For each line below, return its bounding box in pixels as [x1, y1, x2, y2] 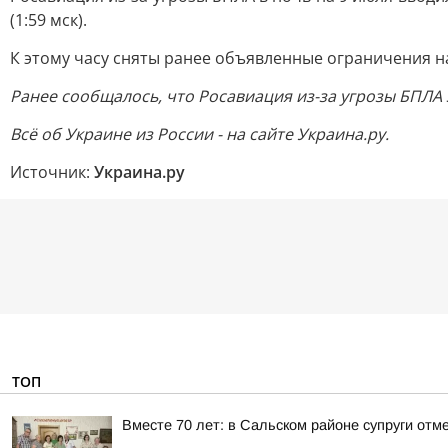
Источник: [10, 161, 94, 183]
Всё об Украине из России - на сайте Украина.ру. [10, 123, 389, 145]
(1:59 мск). [10, 9, 87, 31]
